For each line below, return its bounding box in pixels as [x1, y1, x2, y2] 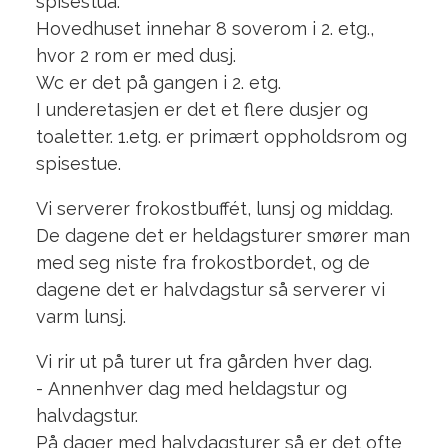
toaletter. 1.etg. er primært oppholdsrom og [35, 125, 407, 147]
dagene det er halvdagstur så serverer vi [35, 278, 385, 300]
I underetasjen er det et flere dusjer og [35, 98, 368, 120]
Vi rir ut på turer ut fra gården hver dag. [35, 350, 372, 372]
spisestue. [35, 152, 121, 174]
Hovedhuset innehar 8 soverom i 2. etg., [35, 17, 374, 39]
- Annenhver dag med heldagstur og [35, 377, 347, 399]
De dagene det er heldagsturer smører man [35, 224, 410, 246]
